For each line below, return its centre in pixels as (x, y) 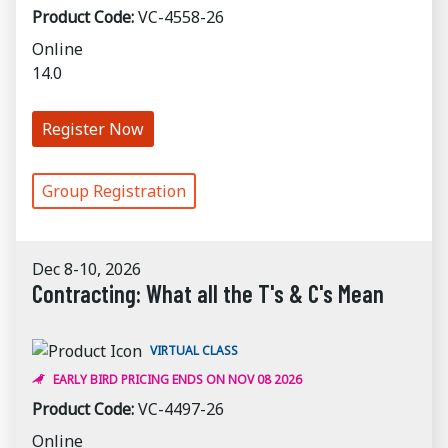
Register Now (93, 129)
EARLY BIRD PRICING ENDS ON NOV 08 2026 (177, 379)
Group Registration (114, 191)
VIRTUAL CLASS (194, 350)
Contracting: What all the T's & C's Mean (208, 293)
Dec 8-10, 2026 (86, 269)
